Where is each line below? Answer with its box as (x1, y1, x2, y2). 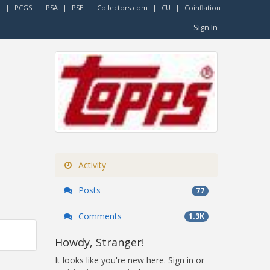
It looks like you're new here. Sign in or (55, 254, 204, 266)
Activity (76, 159, 106, 171)
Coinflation (184, 3, 221, 12)
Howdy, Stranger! (55, 234, 144, 250)
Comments (76, 210, 122, 222)
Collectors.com (97, 3, 148, 12)
